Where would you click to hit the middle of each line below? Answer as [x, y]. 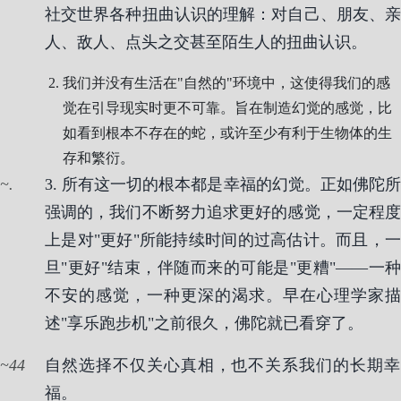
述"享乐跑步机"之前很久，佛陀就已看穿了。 [204, 323]
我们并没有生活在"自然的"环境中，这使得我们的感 [226, 83]
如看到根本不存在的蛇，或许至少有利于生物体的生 [227, 133]
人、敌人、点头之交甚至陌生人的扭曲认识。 [206, 42]
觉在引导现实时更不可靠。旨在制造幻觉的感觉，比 [227, 108]
